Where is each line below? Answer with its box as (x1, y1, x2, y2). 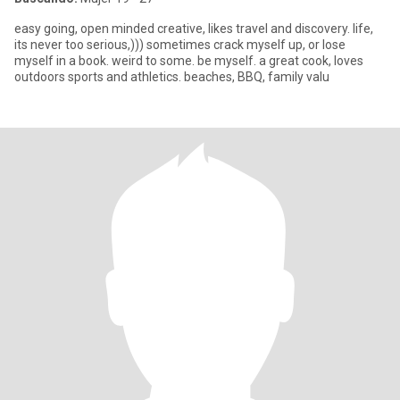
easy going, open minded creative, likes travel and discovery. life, (14, 21, 80, 36)
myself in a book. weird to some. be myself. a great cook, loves (14, 54, 363, 68)
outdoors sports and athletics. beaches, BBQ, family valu (14, 70, 329, 84)
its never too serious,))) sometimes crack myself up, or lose (14, 37, 346, 52)
